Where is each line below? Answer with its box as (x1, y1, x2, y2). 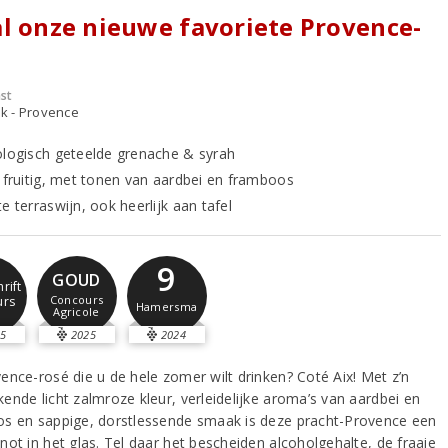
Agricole (53, 303, 100, 319)
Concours (49, 291, 104, 307)
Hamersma (135, 299, 198, 315)
